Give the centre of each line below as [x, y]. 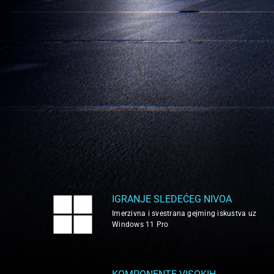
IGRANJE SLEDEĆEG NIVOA [172, 199]
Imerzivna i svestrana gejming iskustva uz [184, 213]
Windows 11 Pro [140, 224]
